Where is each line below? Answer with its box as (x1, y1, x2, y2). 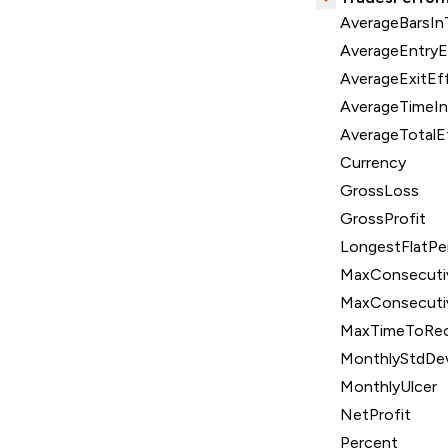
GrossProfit (340, 209, 426, 229)
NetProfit (340, 405, 411, 425)
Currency (340, 153, 406, 173)
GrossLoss (340, 181, 419, 201)
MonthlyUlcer (340, 377, 437, 397)
